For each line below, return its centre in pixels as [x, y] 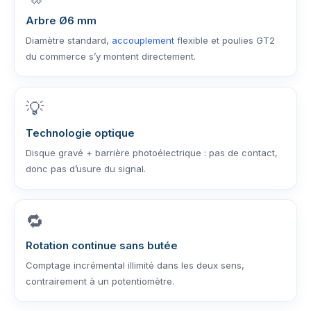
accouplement [143, 40]
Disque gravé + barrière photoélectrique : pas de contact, [152, 153]
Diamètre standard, [69, 40]
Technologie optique [80, 133]
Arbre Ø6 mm [61, 20]
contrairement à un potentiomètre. [100, 281]
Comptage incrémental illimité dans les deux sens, [135, 265]
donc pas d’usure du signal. [86, 169]
